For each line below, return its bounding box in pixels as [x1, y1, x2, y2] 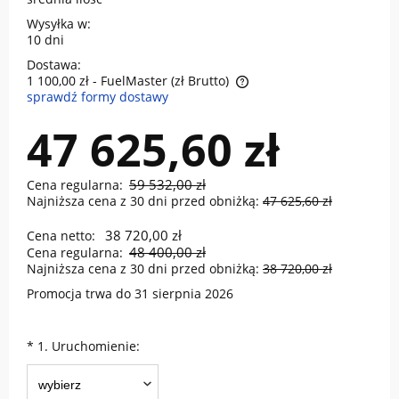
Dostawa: [27, 56, 81, 74]
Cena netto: [27, 227, 95, 245]
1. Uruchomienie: [34, 338, 140, 355]
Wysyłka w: [27, 15, 91, 33]
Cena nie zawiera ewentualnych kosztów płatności [45, 91, 308, 108]
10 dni [27, 31, 64, 49]
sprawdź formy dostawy [27, 88, 168, 106]
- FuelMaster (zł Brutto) [93, 72, 229, 90]
